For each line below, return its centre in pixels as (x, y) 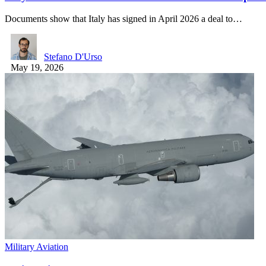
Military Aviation (37, 247)
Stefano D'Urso (73, 57)
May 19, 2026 (37, 68)
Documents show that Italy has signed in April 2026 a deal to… (123, 19)
